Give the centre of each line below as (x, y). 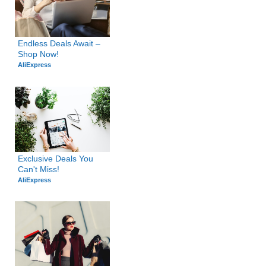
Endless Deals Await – (59, 44)
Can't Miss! (38, 169)
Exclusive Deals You (55, 158)
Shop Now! (38, 54)
